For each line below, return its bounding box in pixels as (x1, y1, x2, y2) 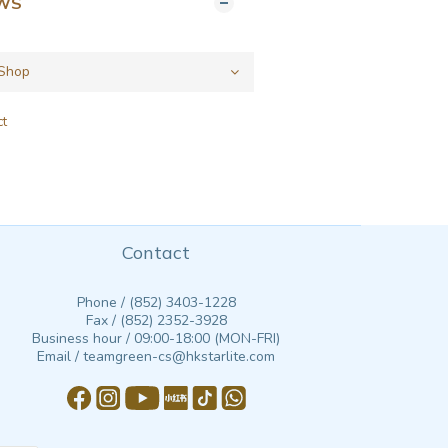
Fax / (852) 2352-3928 (85, 311, 227, 330)
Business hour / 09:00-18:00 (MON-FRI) (32, 329, 280, 348)
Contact (122, 241, 190, 264)
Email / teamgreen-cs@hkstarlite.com (37, 347, 275, 366)
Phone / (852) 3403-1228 (76, 293, 236, 312)
